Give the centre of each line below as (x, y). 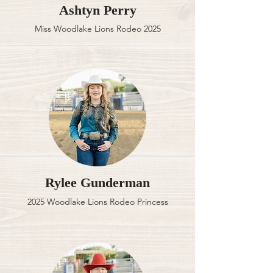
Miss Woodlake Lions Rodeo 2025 (97, 29)
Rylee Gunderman (97, 183)
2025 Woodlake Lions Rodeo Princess (97, 202)
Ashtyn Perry (97, 10)
